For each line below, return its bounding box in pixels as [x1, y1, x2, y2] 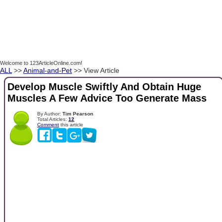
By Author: [37, 111, 62, 116]
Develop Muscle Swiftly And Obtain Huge [7, 81, 201, 93]
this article [59, 121, 83, 127]
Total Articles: [37, 116, 68, 122]
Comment [37, 121, 59, 127]
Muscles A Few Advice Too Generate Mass [7, 93, 207, 104]
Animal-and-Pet [23, 66, 72, 74]
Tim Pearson [62, 111, 93, 116]
